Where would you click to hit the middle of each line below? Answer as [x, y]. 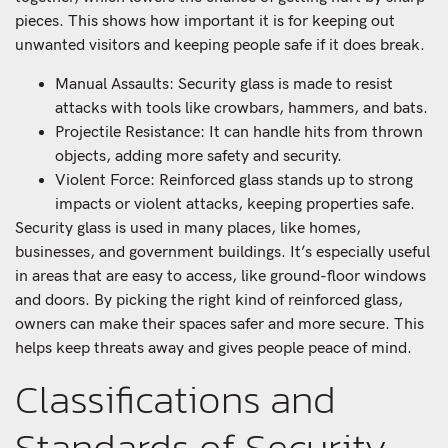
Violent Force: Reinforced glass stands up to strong [234, 180]
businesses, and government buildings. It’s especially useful [222, 252]
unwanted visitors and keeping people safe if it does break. [220, 46]
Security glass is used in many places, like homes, [188, 228]
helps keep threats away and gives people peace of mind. [213, 348]
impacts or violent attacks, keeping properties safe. [235, 204]
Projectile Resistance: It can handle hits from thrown [239, 132]
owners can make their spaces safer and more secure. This [219, 324]
